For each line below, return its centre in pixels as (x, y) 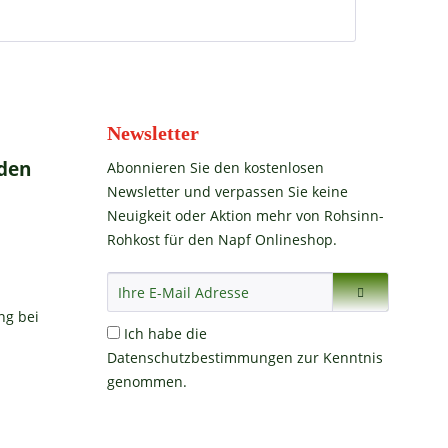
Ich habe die (165, 333)
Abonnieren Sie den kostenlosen (215, 167)
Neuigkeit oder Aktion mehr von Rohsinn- (245, 215)
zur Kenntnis (338, 357)
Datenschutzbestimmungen (200, 357)
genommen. (147, 381)
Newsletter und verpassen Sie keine (227, 191)
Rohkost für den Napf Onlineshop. (222, 239)
